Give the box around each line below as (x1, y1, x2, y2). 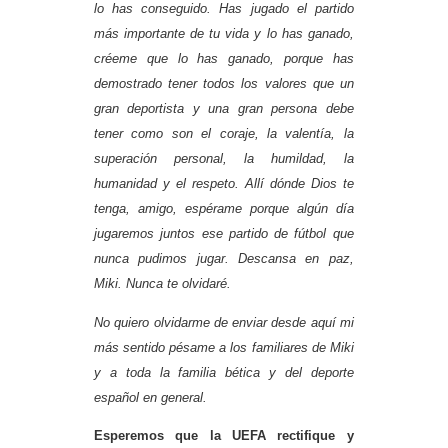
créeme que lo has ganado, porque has (94, 51, 354, 67)
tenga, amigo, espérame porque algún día (94, 201, 354, 217)
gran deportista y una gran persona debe (94, 101, 354, 117)
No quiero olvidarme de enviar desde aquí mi (94, 314, 354, 330)
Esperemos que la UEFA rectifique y (94, 427, 354, 443)
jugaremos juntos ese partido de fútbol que (94, 226, 354, 242)
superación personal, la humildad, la (94, 151, 354, 167)
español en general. (94, 389, 207, 405)
